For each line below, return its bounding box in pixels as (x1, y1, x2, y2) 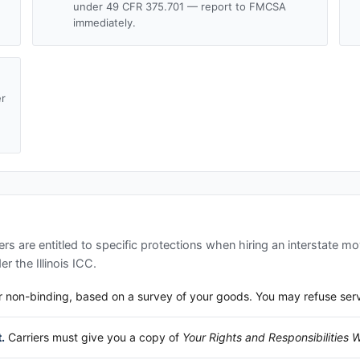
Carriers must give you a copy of (5, 329, 182, 344)
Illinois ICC (36, 256, 93, 271)
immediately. (73, 15, 137, 29)
